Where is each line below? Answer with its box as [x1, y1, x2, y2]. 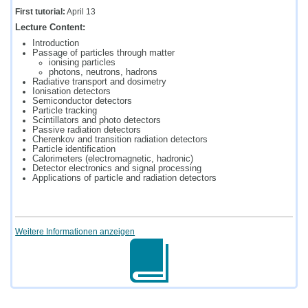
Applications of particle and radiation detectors [32, 172, 217, 183]
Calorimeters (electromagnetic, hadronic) [32, 153, 193, 164]
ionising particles [48, 56, 115, 67]
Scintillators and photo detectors [32, 114, 161, 125]
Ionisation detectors [32, 85, 111, 96]
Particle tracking [32, 104, 97, 115]
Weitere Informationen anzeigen [15, 227, 135, 237]
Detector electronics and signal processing [32, 162, 201, 173]
